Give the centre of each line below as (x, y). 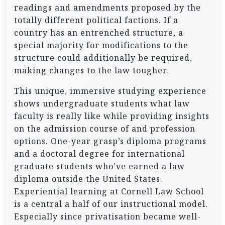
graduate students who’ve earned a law (99, 166)
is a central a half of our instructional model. (111, 204)
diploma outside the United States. (88, 179)
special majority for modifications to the (101, 45)
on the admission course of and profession (105, 129)
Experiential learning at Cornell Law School (109, 191)
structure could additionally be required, (103, 58)
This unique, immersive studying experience (110, 91)
